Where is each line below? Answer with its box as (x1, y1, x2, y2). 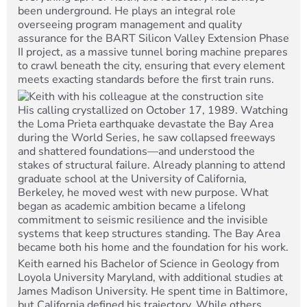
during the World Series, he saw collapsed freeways (18, 130, 275, 145)
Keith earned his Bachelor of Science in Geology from (18, 256, 280, 272)
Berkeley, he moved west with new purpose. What (18, 184, 269, 200)
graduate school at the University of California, (18, 171, 247, 186)
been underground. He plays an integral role (18, 3, 236, 19)
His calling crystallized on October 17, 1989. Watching (18, 102, 288, 118)
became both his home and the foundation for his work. (18, 239, 288, 255)
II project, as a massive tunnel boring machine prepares (18, 44, 288, 60)
